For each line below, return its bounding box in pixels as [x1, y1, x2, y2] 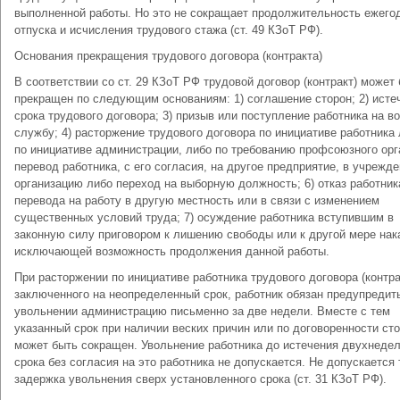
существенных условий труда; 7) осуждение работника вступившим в [14, 211, 394, 224]
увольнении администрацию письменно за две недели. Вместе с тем [14, 304, 390, 318]
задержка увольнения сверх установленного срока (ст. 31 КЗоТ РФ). [14, 372, 387, 386]
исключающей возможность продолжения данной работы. [14, 245, 329, 258]
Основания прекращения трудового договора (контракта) [14, 49, 322, 62]
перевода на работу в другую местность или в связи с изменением [14, 194, 379, 207]
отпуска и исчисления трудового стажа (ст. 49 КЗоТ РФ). [14, 23, 323, 37]
